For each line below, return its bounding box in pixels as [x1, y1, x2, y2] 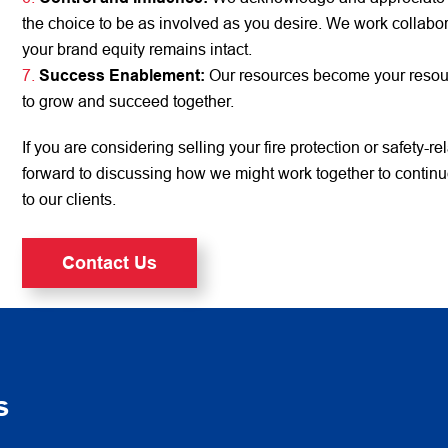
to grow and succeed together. [22, 93, 235, 110]
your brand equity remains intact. [22, 41, 253, 58]
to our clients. [22, 191, 117, 208]
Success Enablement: [39, 67, 206, 84]
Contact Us [62, 253, 158, 273]
